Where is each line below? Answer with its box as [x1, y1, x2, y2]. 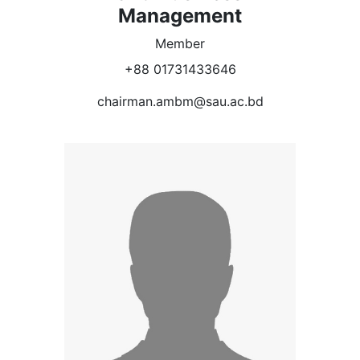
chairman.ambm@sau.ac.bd [96, 93, 264, 110]
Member [155, 35, 205, 52]
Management [118, 4, 242, 28]
